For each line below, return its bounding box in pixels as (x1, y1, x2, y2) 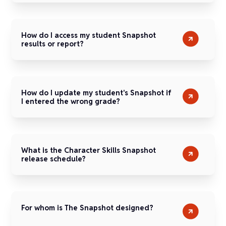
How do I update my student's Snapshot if (21, 88, 172, 97)
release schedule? (21, 154, 86, 163)
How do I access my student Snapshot (21, 30, 156, 40)
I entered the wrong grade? (21, 96, 121, 106)
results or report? (21, 39, 84, 48)
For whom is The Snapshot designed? (21, 203, 154, 212)
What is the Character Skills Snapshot (21, 145, 156, 155)
